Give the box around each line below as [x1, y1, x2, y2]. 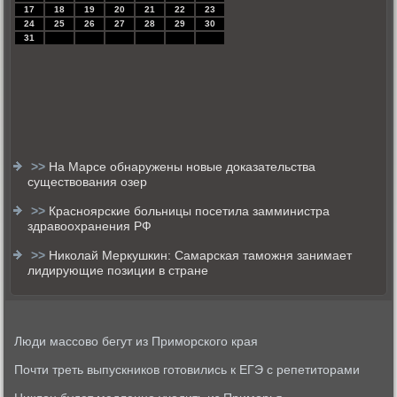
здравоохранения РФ [27, 219, 152, 233]
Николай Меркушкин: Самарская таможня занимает [49, 248, 353, 262]
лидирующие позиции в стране [27, 263, 209, 277]
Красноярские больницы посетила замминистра [49, 204, 331, 218]
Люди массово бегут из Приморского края [14, 334, 259, 348]
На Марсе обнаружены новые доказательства [49, 160, 316, 174]
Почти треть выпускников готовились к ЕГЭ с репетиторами [14, 362, 361, 377]
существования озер [27, 175, 148, 189]
